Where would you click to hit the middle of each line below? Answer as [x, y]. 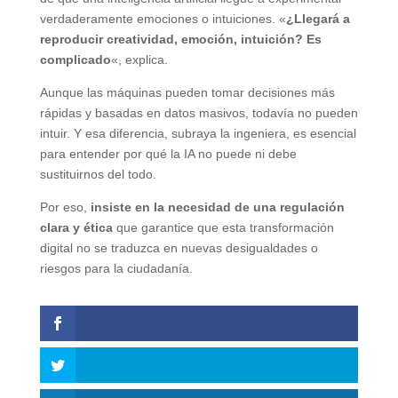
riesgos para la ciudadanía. [116, 268]
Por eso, [63, 207]
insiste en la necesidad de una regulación [215, 207]
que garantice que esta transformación [223, 227]
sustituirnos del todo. [98, 174]
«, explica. [139, 59]
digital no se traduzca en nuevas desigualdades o [179, 247]
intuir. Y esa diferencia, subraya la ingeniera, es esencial [198, 133]
